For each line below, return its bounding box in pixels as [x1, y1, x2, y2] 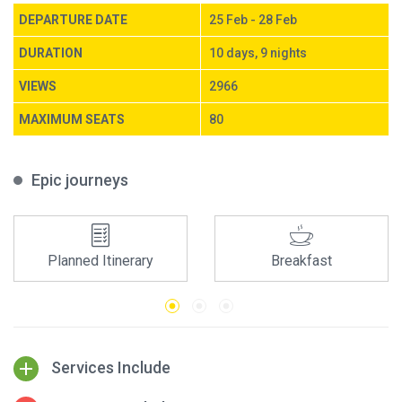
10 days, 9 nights [209, 45, 307, 60]
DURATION [19, 45, 83, 60]
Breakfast [271, 252, 332, 269]
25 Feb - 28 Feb [209, 12, 297, 27]
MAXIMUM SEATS [19, 111, 125, 127]
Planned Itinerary [48, 252, 153, 269]
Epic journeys [31, 170, 128, 189]
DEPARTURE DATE [19, 12, 127, 27]
